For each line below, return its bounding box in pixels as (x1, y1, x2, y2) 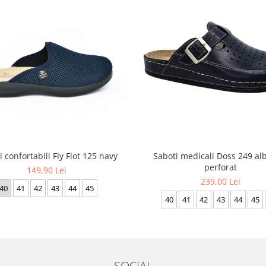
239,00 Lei (201, 176, 240, 188)
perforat (204, 161, 237, 173)
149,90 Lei (27, 164, 66, 176)
